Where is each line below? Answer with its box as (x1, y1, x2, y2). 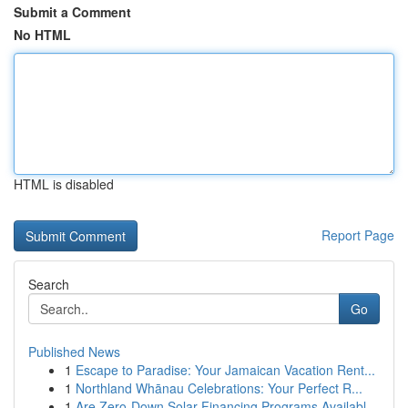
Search (28, 275, 69, 293)
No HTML (14, 25, 71, 44)
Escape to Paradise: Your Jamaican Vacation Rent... (76, 361, 375, 379)
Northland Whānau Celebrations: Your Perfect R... (76, 379, 362, 397)
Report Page (321, 226, 394, 244)
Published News (28, 342, 120, 361)
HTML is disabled (14, 175, 114, 193)
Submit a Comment (14, 3, 131, 21)
